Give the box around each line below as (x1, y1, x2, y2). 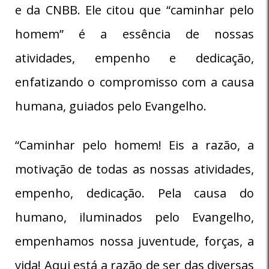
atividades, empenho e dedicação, (15, 49, 254, 66)
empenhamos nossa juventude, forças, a (15, 232, 254, 249)
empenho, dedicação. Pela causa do (15, 184, 254, 201)
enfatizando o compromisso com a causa (15, 73, 254, 90)
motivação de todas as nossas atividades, (15, 160, 254, 177)
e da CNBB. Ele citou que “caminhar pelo (15, 1, 254, 18)
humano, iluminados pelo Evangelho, (15, 208, 254, 225)
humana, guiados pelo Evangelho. (15, 97, 207, 114)
